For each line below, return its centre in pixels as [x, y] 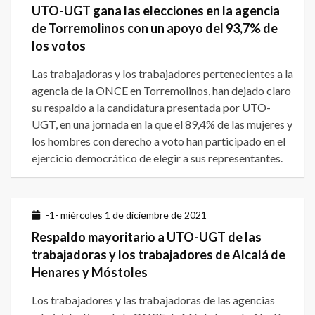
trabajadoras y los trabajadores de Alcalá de [159, 255]
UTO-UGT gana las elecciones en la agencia [156, 11]
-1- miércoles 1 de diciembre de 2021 [126, 215]
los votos [59, 46]
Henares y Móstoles [90, 272]
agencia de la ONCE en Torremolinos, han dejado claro [161, 91]
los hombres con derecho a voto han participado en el [159, 141]
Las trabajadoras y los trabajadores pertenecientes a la [162, 74]
